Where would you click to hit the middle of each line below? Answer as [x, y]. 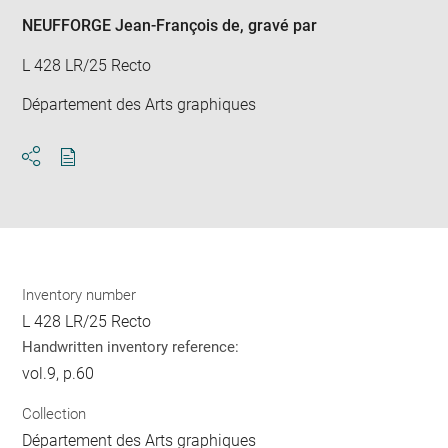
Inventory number [79, 295]
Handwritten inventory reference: [131, 347]
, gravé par [279, 26]
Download [103, 175]
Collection [54, 413]
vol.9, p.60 [58, 374]
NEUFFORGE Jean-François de [131, 26]
